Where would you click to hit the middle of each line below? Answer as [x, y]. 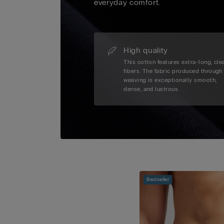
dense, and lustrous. [151, 89]
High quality [146, 50]
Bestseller [158, 180]
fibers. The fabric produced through [173, 71]
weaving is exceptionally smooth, [170, 80]
